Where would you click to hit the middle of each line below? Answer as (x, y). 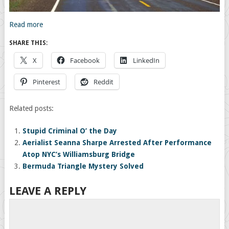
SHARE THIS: (28, 43)
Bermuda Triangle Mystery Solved (83, 166)
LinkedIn (146, 61)
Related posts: (31, 109)
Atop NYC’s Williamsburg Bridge (79, 155)
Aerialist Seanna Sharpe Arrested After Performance (117, 143)
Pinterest (46, 82)
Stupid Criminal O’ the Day (70, 131)
